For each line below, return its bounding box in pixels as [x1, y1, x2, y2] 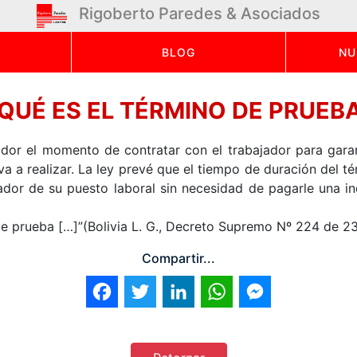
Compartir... [142, 250, 215, 266]
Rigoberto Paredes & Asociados [78, 4, 320, 24]
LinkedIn [194, 284, 245, 300]
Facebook [118, 284, 178, 300]
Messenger [271, 284, 336, 300]
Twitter [156, 284, 198, 300]
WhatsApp [233, 284, 295, 300]
